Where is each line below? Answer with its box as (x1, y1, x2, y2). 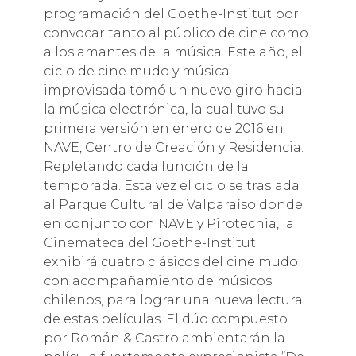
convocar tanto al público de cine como (43, 25, 308, 41)
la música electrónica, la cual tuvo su (43, 101, 284, 117)
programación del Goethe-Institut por (43, 6, 299, 21)
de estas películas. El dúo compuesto (43, 311, 288, 327)
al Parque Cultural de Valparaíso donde (43, 196, 303, 212)
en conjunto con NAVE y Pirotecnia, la (43, 215, 294, 231)
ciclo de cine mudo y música (43, 63, 230, 79)
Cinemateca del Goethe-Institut (43, 234, 256, 250)
